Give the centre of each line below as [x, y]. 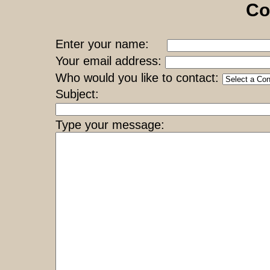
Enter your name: [111, 44]
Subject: [77, 94]
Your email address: [110, 61]
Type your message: [110, 125]
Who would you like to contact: [139, 78]
